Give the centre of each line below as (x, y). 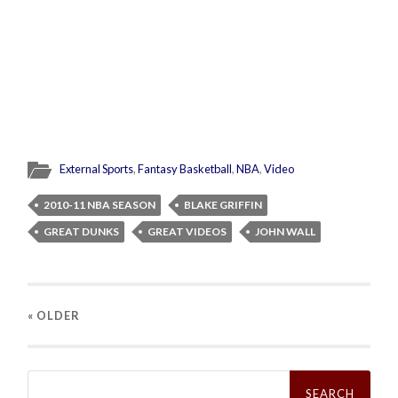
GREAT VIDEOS (187, 231)
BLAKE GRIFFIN (223, 204)
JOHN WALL (286, 231)
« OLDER (54, 315)
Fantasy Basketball (185, 168)
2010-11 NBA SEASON (100, 204)
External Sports (97, 168)
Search (47, 375)
